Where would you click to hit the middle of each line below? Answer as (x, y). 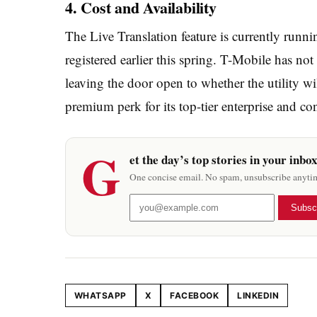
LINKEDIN (258, 295)
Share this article (102, 301)
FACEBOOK (195, 295)
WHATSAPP (100, 295)
